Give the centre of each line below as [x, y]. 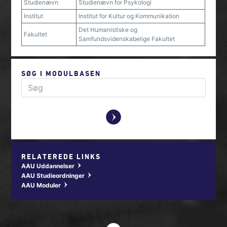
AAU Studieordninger [54, 176]
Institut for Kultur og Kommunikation [129, 16]
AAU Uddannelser [49, 166]
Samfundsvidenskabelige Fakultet [127, 39]
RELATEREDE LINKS [61, 156]
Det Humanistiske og [108, 30]
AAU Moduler [42, 185]
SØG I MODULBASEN [61, 73]
